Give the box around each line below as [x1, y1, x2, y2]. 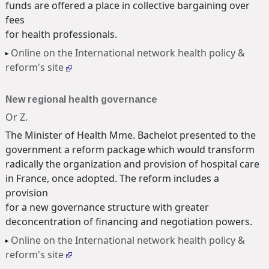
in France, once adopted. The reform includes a [5, 172, 219, 186]
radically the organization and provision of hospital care [5, 157, 259, 171]
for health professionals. [5, 28, 117, 41]
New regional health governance [5, 94, 157, 104]
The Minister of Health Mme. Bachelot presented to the [5, 128, 256, 142]
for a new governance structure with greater [5, 201, 209, 214]
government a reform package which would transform [5, 143, 255, 157]
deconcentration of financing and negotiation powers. [5, 215, 252, 229]
